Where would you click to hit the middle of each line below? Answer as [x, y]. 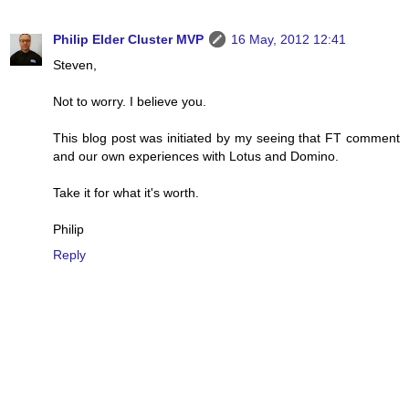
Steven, [75, 64]
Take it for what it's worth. [126, 192]
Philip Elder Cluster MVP [128, 39]
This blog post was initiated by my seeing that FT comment [226, 137]
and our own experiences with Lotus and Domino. [196, 156]
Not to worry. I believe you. [130, 101]
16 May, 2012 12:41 [288, 39]
